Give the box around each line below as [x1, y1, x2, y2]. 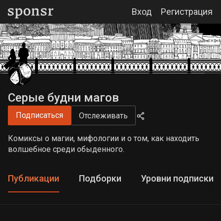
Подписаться [16, 110, 63, 120]
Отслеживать [79, 110, 128, 120]
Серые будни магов [8, 91, 119, 105]
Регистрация [161, 6, 213, 17]
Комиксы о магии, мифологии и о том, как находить [8, 134, 199, 143]
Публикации [8, 173, 59, 184]
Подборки [79, 173, 121, 184]
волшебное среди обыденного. [8, 145, 124, 154]
